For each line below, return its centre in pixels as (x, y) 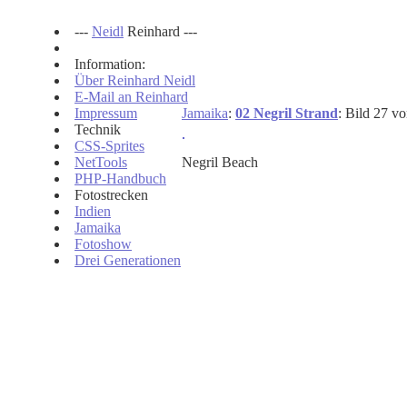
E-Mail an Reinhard (131, 97)
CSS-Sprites (109, 146)
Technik (98, 129)
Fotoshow (103, 244)
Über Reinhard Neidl (135, 80)
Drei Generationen (128, 260)
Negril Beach (220, 162)
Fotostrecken (111, 195)
